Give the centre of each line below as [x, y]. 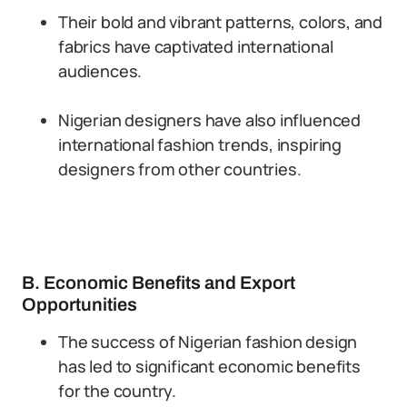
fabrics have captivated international [196, 46]
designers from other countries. [180, 169]
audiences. [100, 71]
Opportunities [79, 304]
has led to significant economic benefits [209, 366]
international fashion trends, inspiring [200, 144]
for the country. [118, 391]
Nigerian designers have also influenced [209, 120]
